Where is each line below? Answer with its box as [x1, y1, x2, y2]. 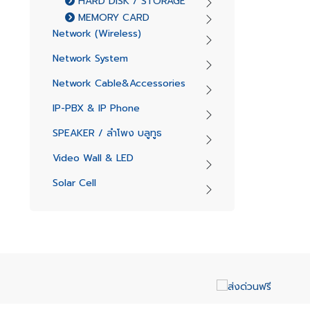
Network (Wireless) [52, 26, 141, 41]
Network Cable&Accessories [52, 75, 185, 91]
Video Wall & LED [52, 150, 134, 165]
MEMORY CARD [74, 10, 149, 25]
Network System [52, 51, 128, 66]
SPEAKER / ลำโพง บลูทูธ [52, 125, 162, 140]
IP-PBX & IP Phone [52, 100, 140, 116]
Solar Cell [52, 175, 96, 190]
